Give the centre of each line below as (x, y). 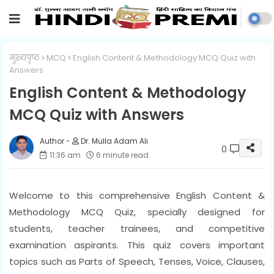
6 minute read (122, 155)
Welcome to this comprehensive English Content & (137, 195)
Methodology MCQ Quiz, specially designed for (137, 212)
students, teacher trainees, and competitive (137, 228)
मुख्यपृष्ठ (24, 58)
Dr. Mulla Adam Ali (113, 141)
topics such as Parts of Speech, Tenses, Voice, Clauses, (137, 261)
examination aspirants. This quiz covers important (137, 245)
